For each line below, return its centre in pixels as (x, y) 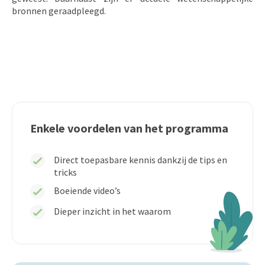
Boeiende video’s (87, 190)
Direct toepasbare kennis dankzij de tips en (140, 160)
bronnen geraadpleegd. (59, 11)
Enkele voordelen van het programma (129, 128)
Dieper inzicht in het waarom (112, 211)
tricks (65, 172)
